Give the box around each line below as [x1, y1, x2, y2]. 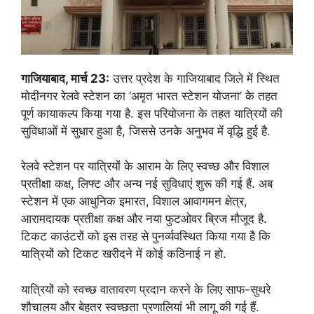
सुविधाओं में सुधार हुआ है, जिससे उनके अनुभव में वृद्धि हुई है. [21, 123, 271, 138]
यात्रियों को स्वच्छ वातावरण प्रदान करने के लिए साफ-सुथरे [21, 282, 271, 296]
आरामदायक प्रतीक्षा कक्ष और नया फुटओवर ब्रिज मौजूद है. [21, 212, 267, 226]
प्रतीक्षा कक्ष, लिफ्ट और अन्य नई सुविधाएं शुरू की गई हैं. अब [21, 177, 273, 191]
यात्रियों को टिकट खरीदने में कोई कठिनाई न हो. [21, 247, 226, 261]
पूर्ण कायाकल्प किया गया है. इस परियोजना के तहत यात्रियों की [21, 106, 282, 121]
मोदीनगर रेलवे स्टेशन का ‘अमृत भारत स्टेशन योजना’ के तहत [21, 88, 278, 103]
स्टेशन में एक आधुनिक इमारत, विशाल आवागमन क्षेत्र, [21, 194, 247, 209]
